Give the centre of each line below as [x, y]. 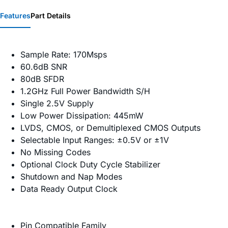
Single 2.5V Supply [57, 104]
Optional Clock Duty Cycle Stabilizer [90, 165]
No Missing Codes [55, 152]
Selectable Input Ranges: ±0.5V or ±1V [95, 140]
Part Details [51, 16]
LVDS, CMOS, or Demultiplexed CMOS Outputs [110, 128]
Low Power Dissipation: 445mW [82, 116]
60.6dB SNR [44, 67]
